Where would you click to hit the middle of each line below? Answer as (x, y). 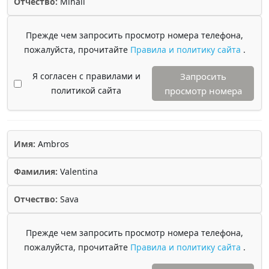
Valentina (78, 171)
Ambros (52, 144)
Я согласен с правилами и (86, 76)
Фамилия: (36, 171)
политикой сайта (86, 90)
